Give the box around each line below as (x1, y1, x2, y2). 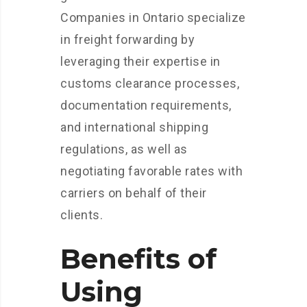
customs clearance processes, (60, 75, 239, 90)
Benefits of (60, 241, 217, 275)
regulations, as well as (60, 141, 188, 156)
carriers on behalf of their (60, 185, 207, 200)
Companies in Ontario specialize (60, 10, 246, 25)
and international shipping (60, 119, 208, 134)
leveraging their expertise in (60, 53, 221, 69)
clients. (60, 207, 103, 222)
